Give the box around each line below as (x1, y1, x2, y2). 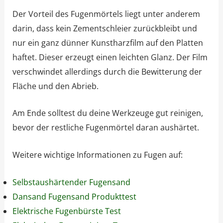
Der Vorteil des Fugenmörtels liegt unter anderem (12, 8, 200, 19)
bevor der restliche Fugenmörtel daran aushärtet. (12, 122, 199, 133)
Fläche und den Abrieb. (12, 80, 99, 92)
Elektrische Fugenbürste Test (12, 205, 121, 217)
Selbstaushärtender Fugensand (12, 176, 130, 188)
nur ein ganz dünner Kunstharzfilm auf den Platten (12, 37, 203, 48)
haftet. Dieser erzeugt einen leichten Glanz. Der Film (12, 51, 208, 63)
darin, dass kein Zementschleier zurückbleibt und (12, 22, 197, 34)
